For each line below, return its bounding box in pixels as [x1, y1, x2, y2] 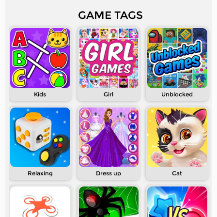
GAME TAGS [77, 9, 143, 22]
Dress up [96, 170, 122, 177]
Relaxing [27, 170, 53, 177]
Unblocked [161, 90, 193, 98]
